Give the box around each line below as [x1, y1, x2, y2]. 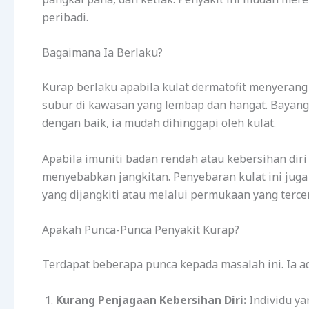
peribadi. [42, 9, 88, 25]
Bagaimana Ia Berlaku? [42, 45, 163, 61]
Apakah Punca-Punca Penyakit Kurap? [42, 222, 239, 238]
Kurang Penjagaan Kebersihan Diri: [56, 292, 246, 308]
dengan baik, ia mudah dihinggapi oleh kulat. [42, 115, 276, 131]
